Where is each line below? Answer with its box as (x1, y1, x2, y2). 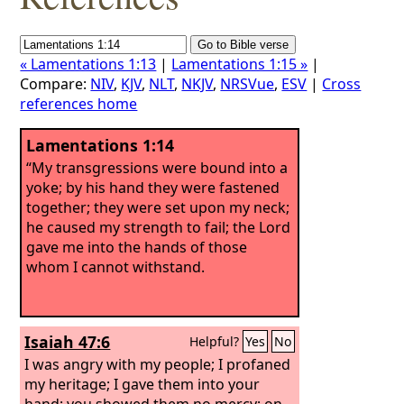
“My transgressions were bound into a (26, 157, 289, 178)
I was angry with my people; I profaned (24, 353, 291, 374)
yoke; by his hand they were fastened (26, 177, 280, 197)
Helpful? (189, 333, 243, 350)
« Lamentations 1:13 (20, 54, 157, 74)
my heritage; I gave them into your (24, 373, 261, 394)
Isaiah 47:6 (24, 331, 111, 353)
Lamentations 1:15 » (171, 54, 308, 74)
